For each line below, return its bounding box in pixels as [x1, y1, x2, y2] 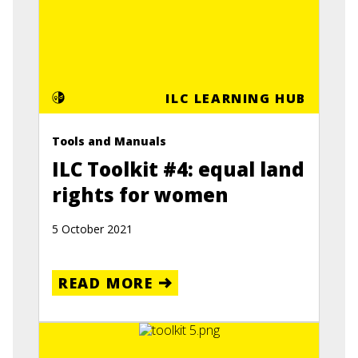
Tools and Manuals [52, 133, 166, 149]
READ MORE [58, 273, 153, 293]
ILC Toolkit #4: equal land [52, 156, 304, 183]
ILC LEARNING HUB [165, 89, 306, 108]
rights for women [52, 181, 229, 209]
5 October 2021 [52, 221, 133, 237]
